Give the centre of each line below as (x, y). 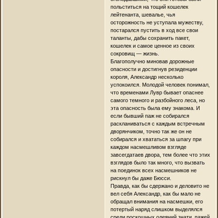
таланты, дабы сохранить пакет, (150, 38)
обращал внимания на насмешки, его (156, 201)
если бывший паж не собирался (150, 116)
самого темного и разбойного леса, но (157, 100)
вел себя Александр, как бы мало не (155, 193)
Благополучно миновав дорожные (152, 61)
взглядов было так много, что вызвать (157, 162)
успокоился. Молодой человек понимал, (160, 84)
